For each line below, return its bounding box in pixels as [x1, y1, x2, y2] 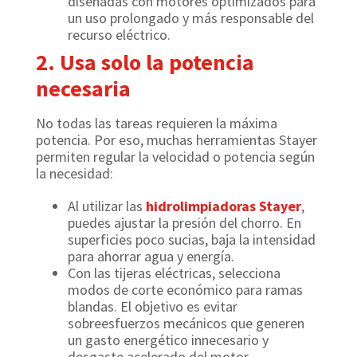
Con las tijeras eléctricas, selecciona [68, 264, 280, 282]
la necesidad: [36, 164, 113, 182]
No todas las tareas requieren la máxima [36, 114, 277, 132]
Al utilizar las [68, 197, 146, 215]
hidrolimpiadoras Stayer [146, 197, 301, 215]
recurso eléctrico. [68, 25, 171, 44]
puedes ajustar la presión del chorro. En [68, 214, 301, 232]
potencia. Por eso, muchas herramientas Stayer [36, 131, 317, 149]
